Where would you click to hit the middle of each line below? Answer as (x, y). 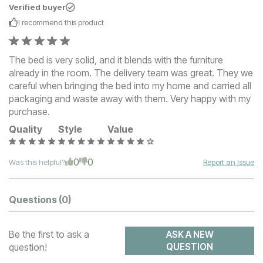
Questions (34, 200)
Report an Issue (229, 162)
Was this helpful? (37, 162)
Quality (26, 129)
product (91, 22)
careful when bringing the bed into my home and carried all (130, 85)
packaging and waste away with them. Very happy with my (130, 98)
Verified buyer (37, 7)
